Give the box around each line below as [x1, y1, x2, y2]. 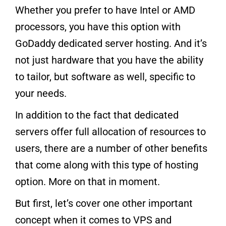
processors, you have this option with [15, 20, 181, 33]
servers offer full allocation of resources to [15, 125, 206, 138]
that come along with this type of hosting [15, 158, 198, 171]
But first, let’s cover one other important [15, 197, 193, 209]
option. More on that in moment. [15, 175, 160, 188]
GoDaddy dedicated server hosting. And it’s [15, 37, 207, 49]
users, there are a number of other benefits [15, 142, 207, 154]
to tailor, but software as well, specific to [15, 70, 195, 83]
